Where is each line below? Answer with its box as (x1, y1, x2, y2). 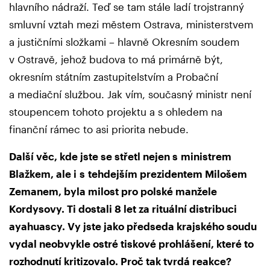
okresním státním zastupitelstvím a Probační (9, 71, 218, 83)
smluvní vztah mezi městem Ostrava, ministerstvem (9, 18, 253, 31)
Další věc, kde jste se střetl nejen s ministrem (9, 150, 231, 163)
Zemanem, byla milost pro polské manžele (9, 185, 217, 198)
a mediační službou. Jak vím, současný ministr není (9, 88, 251, 101)
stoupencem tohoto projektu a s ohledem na (9, 105, 222, 118)
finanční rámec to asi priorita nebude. (9, 123, 189, 136)
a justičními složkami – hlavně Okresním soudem (9, 36, 239, 48)
